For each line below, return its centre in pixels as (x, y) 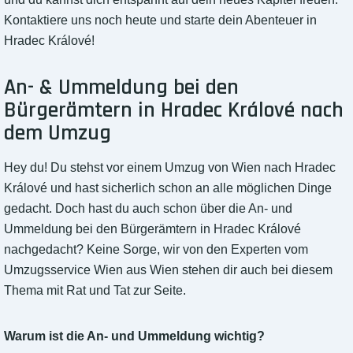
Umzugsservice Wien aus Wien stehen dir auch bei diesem (168, 270)
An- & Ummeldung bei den (121, 88)
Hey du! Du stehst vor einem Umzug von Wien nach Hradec (170, 168)
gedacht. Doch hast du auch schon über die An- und (148, 209)
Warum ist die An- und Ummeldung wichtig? (134, 336)
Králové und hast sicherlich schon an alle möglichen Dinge (168, 188)
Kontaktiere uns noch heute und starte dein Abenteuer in (160, 20)
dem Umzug (58, 134)
